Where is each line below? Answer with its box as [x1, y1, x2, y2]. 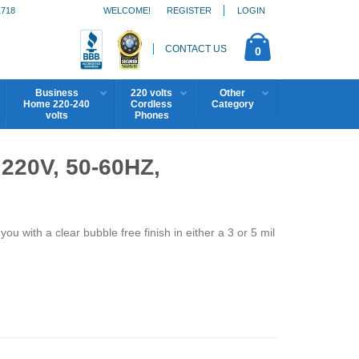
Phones [134, 110, 169, 121]
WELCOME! [103, 5, 151, 15]
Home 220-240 [23, 99, 90, 110]
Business [34, 87, 79, 99]
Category [211, 99, 254, 110]
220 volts [131, 87, 172, 99]
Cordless [131, 99, 172, 110]
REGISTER [167, 5, 212, 15]
